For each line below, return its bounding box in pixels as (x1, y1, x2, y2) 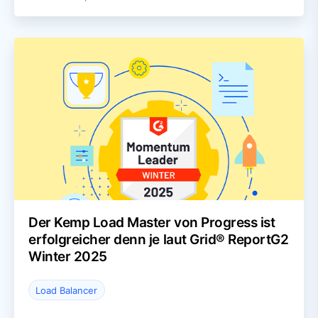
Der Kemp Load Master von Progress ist (28, 214, 275, 231)
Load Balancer (35, 284, 98, 296)
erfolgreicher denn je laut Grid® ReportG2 (28, 231, 289, 248)
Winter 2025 (28, 248, 107, 265)
